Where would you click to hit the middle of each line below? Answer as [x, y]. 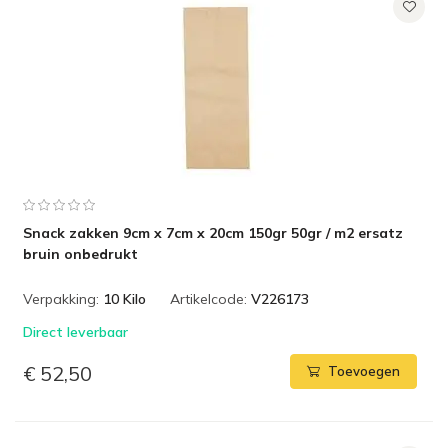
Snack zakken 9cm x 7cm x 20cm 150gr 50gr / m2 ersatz [213, 233]
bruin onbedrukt [80, 254]
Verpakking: [61, 299]
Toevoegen [364, 371]
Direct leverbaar [75, 332]
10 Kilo [124, 299]
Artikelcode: [208, 299]
